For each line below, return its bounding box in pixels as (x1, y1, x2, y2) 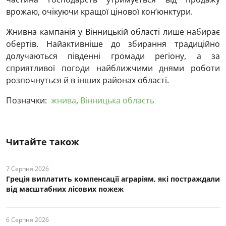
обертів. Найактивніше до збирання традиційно (6, 38, 220, 50)
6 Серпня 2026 (6, 215, 49, 224)
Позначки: (6, 95, 47, 106)
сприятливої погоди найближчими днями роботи (6, 63, 220, 74)
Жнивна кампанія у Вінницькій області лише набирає (6, 26, 220, 38)
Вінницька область (80, 95, 154, 106)
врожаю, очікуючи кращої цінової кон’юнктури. (6, 6, 193, 18)
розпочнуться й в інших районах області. (6, 75, 169, 86)
